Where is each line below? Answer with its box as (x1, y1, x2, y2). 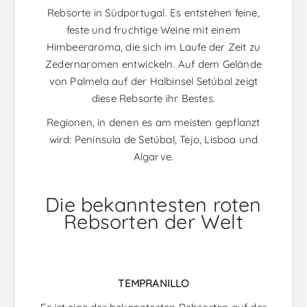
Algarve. (133, 150, 174, 164)
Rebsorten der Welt (64, 209, 243, 234)
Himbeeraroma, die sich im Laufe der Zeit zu (46, 40, 261, 54)
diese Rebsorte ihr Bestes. (91, 92, 216, 106)
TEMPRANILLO (118, 277, 189, 291)
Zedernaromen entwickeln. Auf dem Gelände (45, 58, 262, 71)
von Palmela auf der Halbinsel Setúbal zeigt (49, 75, 258, 88)
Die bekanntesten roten (45, 192, 262, 217)
